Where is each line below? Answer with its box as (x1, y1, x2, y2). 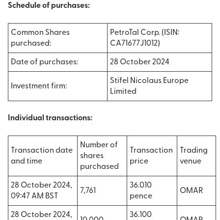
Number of (80, 141, 118, 149)
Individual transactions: (8, 114, 92, 122)
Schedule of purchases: (8, 2, 90, 10)
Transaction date (11, 147, 73, 155)
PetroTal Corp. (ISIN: (110, 29, 179, 37)
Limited (110, 88, 137, 96)
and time (11, 158, 42, 165)
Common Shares (11, 29, 70, 37)
